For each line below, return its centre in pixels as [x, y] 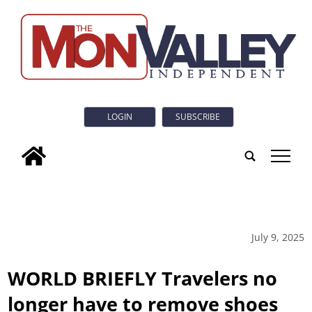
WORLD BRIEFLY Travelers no [143, 278]
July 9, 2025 [278, 237]
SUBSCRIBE [198, 117]
